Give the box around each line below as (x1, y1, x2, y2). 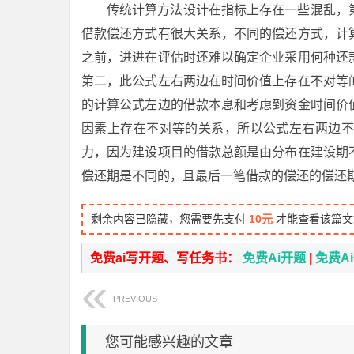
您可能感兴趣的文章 (105, 334, 233, 350)
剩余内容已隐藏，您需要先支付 (91, 213, 249, 225)
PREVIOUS (113, 294, 157, 303)
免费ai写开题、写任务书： (90, 251, 243, 265)
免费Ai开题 (243, 251, 306, 265)
